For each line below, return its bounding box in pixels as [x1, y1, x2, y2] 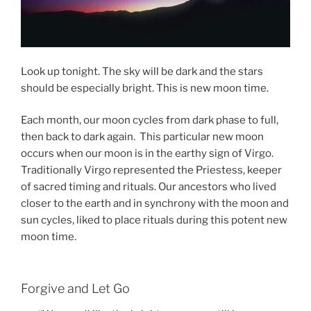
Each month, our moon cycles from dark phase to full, [21, 114, 278, 127]
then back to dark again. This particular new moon [21, 131, 264, 144]
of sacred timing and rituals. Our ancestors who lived [21, 180, 276, 194]
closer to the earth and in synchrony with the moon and [21, 197, 289, 210]
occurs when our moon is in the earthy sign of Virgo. [21, 147, 274, 160]
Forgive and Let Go [21, 280, 130, 296]
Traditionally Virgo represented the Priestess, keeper [21, 164, 282, 177]
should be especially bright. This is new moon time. [21, 81, 269, 94]
